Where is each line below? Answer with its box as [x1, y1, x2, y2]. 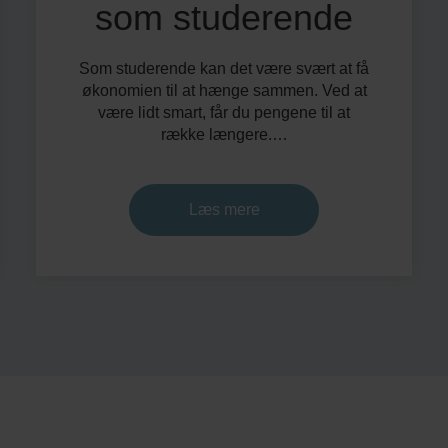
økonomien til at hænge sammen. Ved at [81, 82, 367, 99]
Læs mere [188, 201, 260, 218]
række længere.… [160, 126, 288, 143]
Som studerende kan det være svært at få [79, 60, 369, 77]
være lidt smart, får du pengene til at [98, 104, 350, 121]
